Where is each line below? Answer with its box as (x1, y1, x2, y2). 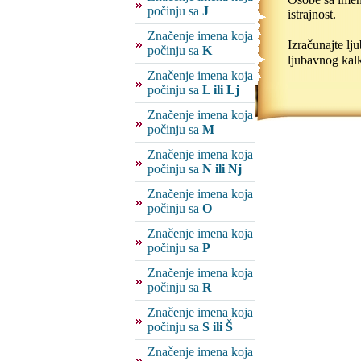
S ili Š (202, 320, 233, 334)
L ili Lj (202, 83, 239, 97)
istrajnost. (288, 7, 336, 22)
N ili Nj (202, 162, 242, 176)
